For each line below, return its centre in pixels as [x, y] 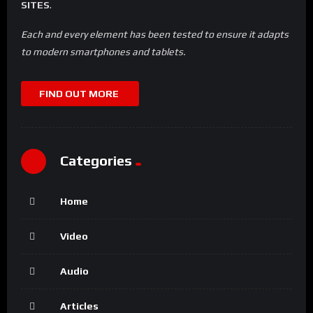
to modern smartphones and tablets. [103, 52]
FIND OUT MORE [80, 93]
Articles [79, 306]
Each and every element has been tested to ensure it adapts [155, 35]
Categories [96, 161]
